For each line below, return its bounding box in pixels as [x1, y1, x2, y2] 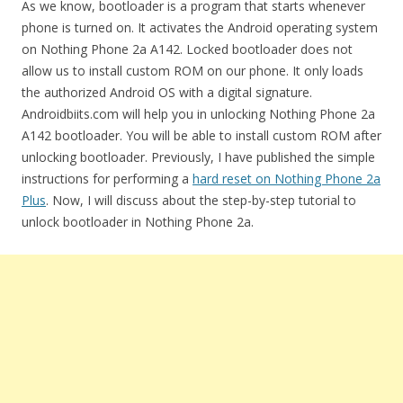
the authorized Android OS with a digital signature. [22, 84, 312, 101]
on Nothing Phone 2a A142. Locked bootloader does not [22, 40, 353, 58]
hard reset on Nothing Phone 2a [193, 170, 381, 187]
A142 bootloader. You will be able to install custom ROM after [22, 127, 381, 144]
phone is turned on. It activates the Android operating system [22, 19, 378, 36]
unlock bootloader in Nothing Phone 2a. [22, 213, 254, 230]
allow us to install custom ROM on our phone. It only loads [22, 62, 363, 79]
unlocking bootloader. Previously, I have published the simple [22, 148, 375, 166]
